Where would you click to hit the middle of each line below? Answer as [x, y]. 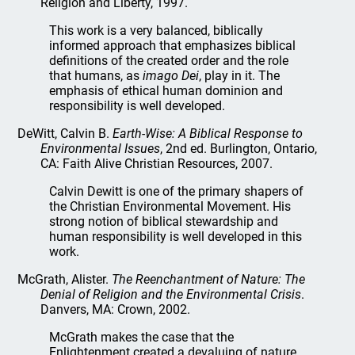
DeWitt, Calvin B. [65, 134]
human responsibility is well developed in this [176, 237]
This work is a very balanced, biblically [157, 31]
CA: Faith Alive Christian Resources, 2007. [157, 164]
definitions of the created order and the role [169, 61]
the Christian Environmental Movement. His [170, 207]
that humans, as [96, 76]
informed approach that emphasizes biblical [173, 46]
